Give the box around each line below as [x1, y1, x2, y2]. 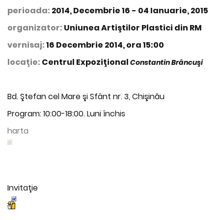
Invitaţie [7, 182, 38, 193]
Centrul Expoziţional [42, 56, 130, 68]
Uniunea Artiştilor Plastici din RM [64, 22, 202, 33]
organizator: [7, 22, 64, 33]
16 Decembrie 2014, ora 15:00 [46, 39, 164, 51]
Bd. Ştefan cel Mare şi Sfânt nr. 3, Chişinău [7, 91, 165, 102]
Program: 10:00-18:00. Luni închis [7, 108, 125, 119]
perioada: [7, 5, 52, 16]
